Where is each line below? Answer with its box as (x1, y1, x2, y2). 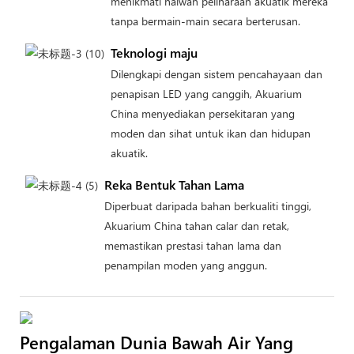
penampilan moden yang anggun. (104, 257, 267, 273)
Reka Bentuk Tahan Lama (104, 175, 244, 193)
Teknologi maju (110, 43, 198, 61)
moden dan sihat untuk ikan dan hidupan (110, 125, 311, 141)
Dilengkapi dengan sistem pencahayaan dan (110, 66, 322, 81)
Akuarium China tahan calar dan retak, (104, 217, 289, 233)
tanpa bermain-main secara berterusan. (110, 13, 300, 28)
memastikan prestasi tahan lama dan (104, 237, 281, 253)
